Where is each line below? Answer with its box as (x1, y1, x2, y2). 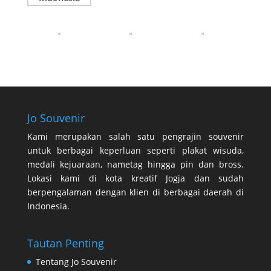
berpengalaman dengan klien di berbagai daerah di (27, 186, 244, 198)
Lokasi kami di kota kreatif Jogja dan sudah (27, 172, 244, 184)
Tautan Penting (27, 236, 104, 251)
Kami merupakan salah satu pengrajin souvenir (27, 131, 244, 142)
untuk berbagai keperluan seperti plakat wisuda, (27, 145, 244, 156)
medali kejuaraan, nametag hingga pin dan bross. (27, 158, 244, 170)
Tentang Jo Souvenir (35, 256, 117, 268)
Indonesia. (27, 200, 70, 212)
